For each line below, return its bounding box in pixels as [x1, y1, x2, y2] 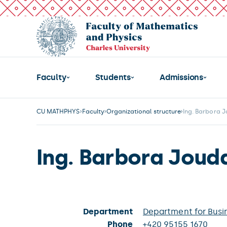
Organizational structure [106, 108, 181, 115]
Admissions [160, 72, 204, 82]
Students [95, 72, 131, 82]
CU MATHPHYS [36, 108, 80, 115]
